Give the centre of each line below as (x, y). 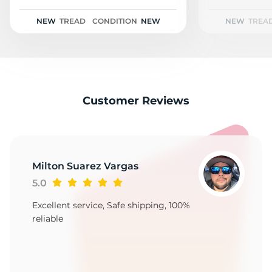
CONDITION (114, 21)
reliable (48, 219)
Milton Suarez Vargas (85, 166)
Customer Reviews (136, 101)
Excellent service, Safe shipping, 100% (111, 206)
